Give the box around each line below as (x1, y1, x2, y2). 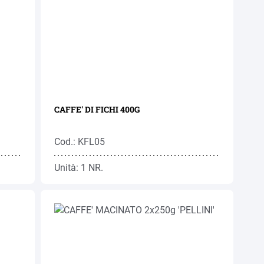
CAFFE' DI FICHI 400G (54, 104, 140, 115)
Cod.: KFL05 (54, 136, 105, 147)
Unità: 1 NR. (54, 162, 104, 173)
